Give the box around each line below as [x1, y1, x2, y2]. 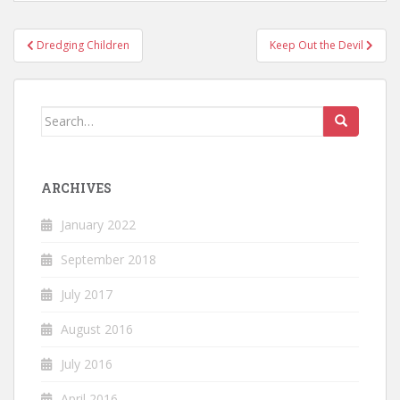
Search [40, 106, 84, 124]
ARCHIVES [41, 179, 112, 196]
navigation [12, 47, 131, 77]
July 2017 [61, 285, 112, 303]
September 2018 [61, 250, 156, 268]
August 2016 [61, 320, 133, 337]
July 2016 [61, 354, 112, 372]
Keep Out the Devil [270, 37, 366, 53]
